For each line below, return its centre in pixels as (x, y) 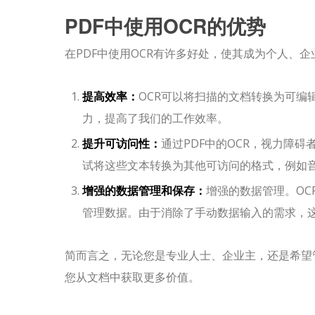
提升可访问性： (122, 144)
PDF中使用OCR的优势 (165, 26)
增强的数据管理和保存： (144, 191)
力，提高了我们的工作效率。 (155, 118)
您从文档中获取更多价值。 (132, 277)
